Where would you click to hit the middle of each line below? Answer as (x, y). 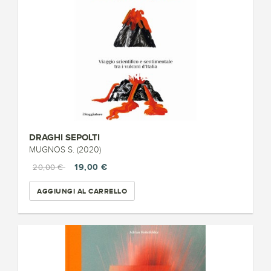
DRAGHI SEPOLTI (64, 137)
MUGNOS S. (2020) (65, 150)
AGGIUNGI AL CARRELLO (82, 191)
